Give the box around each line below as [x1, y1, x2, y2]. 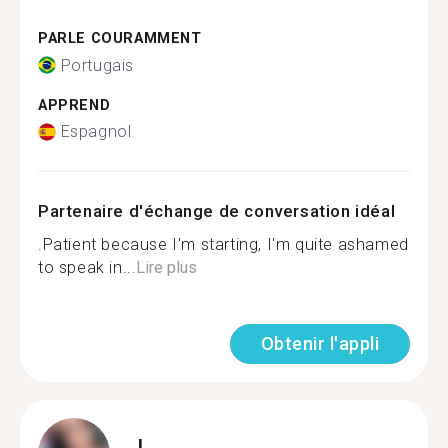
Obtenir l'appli [260, 333, 379, 354]
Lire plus [136, 258, 198, 277]
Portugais [60, 55, 134, 75]
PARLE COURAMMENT [38, 30, 202, 47]
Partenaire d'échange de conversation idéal [38, 201, 396, 221]
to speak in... [38, 258, 137, 277]
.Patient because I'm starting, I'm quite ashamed [38, 235, 409, 254]
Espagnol [60, 122, 132, 141]
